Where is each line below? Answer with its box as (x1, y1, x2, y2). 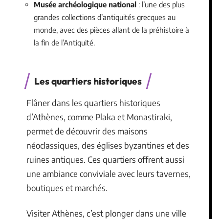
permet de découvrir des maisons (26, 126, 148, 136)
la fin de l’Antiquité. (34, 38, 95, 47)
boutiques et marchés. (26, 182, 108, 193)
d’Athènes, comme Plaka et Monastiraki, (26, 111, 172, 122)
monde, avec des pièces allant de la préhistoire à (34, 25, 189, 34)
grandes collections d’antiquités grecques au (34, 12, 175, 22)
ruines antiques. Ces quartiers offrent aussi (26, 154, 184, 165)
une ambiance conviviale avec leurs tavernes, (26, 168, 191, 179)
